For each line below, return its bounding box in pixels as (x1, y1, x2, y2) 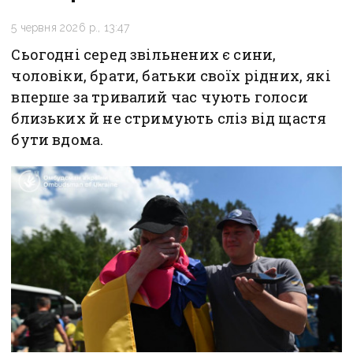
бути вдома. (11, 130, 104, 149)
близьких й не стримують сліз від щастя (11, 109, 327, 128)
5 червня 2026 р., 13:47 (11, 21, 130, 34)
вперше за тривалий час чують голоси (11, 87, 308, 106)
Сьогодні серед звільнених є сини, (11, 45, 277, 64)
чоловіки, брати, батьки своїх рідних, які (11, 66, 331, 85)
